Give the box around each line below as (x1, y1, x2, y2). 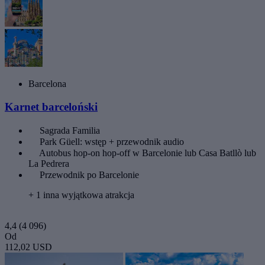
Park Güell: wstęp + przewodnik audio (40, 136, 184, 147)
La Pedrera (28, 158, 69, 169)
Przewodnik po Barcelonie (40, 169, 139, 180)
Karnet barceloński (5, 100, 98, 113)
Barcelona (28, 79, 66, 89)
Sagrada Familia (40, 125, 100, 135)
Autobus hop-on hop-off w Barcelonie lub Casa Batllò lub (39, 147, 256, 158)
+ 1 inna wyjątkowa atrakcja (28, 189, 134, 200)
